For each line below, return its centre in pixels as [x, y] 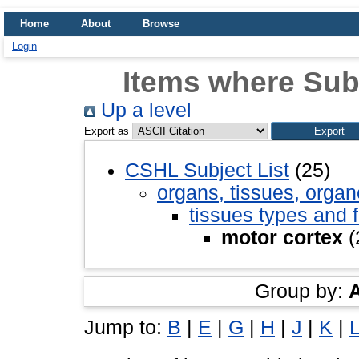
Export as [107, 131]
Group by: [302, 291]
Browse [161, 24]
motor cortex [282, 237]
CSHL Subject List [207, 170]
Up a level [143, 110]
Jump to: [126, 327]
